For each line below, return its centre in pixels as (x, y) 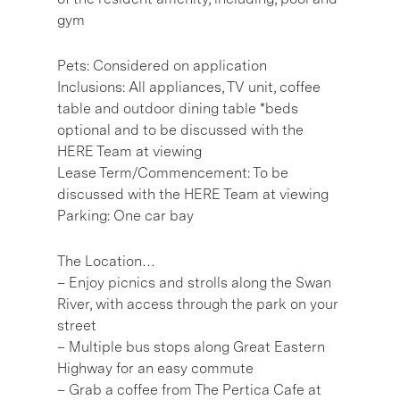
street (77, 325)
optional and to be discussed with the (180, 129)
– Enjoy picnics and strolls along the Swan (194, 282)
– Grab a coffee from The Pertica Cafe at (189, 389)
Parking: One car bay (125, 215)
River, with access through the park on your (198, 304)
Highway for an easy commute (155, 368)
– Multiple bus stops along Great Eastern (191, 346)
